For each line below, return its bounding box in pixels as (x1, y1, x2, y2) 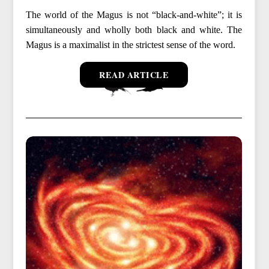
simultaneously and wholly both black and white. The (25, 24, 243, 35)
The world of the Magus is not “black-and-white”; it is (25, 9, 243, 20)
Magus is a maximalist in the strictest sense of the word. (25, 39, 235, 50)
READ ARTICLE (99, 68, 169, 81)
